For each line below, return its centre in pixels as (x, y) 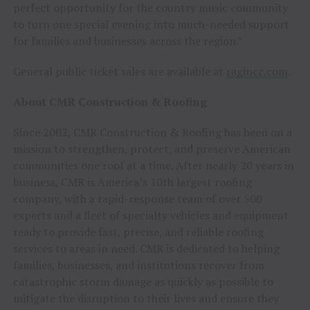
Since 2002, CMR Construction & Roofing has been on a (152, 132)
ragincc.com (257, 71)
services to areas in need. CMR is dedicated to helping (146, 248)
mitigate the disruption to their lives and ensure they (146, 298)
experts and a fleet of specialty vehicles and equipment (151, 215)
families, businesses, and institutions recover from (138, 265)
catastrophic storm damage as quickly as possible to (143, 281)
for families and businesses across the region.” (128, 40)
